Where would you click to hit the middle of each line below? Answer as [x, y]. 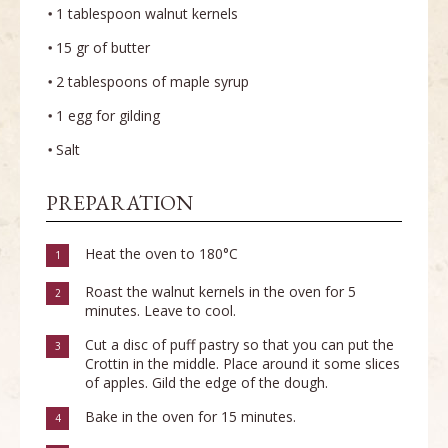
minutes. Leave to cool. [160, 311]
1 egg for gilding [108, 116]
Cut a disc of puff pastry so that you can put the [239, 345]
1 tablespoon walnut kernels [147, 14]
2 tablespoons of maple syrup [152, 82]
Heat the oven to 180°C [161, 254]
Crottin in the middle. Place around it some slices [242, 364]
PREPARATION [119, 203]
